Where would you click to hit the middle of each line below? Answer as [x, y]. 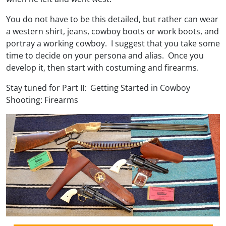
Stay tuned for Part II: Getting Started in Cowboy [98, 88]
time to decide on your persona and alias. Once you [105, 55]
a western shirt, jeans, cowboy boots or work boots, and [112, 31]
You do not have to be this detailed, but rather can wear [112, 19]
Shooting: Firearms [42, 100]
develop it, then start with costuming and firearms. [102, 67]
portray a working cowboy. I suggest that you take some [113, 43]
